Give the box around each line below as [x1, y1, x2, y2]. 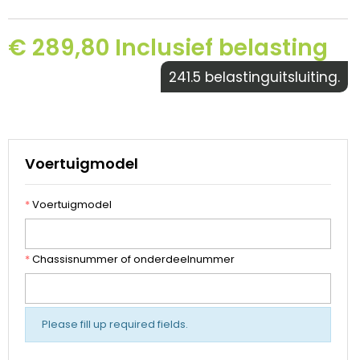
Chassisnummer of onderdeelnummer [30, 252, 235, 268]
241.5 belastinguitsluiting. [169, 67, 340, 88]
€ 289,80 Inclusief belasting [8, 32, 328, 64]
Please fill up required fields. [42, 317, 188, 333]
